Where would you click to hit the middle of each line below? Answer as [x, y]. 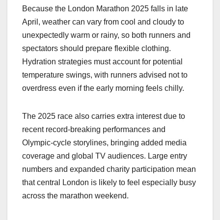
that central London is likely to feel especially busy [109, 182]
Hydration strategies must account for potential [102, 61]
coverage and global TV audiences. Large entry [105, 156]
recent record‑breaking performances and [94, 129]
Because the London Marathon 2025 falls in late [105, 8]
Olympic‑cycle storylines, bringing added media [104, 142]
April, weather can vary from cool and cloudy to [103, 22]
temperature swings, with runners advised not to [105, 75]
